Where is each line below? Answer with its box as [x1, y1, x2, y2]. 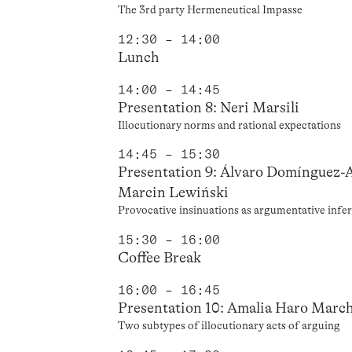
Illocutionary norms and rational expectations [118, 118, 342, 131]
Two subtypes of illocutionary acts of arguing [118, 319, 341, 332]
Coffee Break [118, 249, 202, 267]
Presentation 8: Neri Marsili [118, 98, 300, 116]
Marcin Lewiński [118, 184, 229, 202]
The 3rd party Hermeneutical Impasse [118, 3, 303, 16]
